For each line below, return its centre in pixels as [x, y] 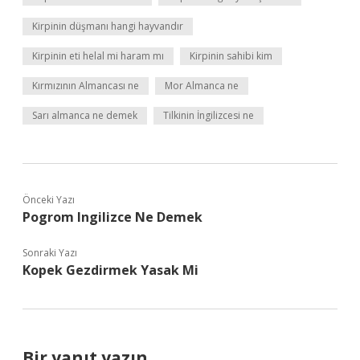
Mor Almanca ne [202, 86]
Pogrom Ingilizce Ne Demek [112, 217]
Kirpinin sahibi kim [231, 56]
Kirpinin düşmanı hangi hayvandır [108, 26]
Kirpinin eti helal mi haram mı [98, 56]
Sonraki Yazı [50, 253]
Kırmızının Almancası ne [86, 86]
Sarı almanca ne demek [85, 115]
